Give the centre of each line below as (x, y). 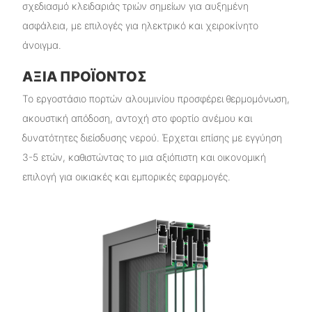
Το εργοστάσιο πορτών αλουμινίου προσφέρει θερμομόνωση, (156, 98)
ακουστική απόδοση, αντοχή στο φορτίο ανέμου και (137, 118)
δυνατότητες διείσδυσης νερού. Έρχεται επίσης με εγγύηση (152, 137)
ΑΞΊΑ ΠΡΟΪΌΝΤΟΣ (84, 77)
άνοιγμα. (41, 45)
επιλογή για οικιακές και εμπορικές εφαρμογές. (126, 176)
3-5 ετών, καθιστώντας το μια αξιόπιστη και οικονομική (144, 157)
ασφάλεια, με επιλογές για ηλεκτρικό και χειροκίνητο (140, 26)
